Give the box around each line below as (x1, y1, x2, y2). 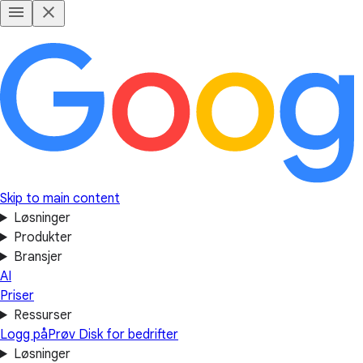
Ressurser (13, 307, 72, 323)
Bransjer (13, 249, 62, 265)
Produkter (13, 229, 72, 246)
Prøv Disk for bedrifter (48, 327, 178, 343)
